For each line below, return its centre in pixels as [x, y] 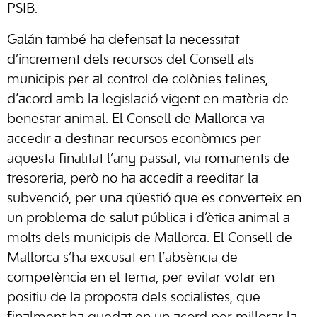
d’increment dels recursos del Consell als [131, 60]
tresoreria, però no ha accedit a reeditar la [133, 179]
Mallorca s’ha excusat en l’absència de [122, 258]
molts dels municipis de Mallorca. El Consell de [150, 238]
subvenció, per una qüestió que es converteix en [154, 199]
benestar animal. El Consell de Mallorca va [136, 120]
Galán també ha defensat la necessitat [123, 40]
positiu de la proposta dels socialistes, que [134, 298]
